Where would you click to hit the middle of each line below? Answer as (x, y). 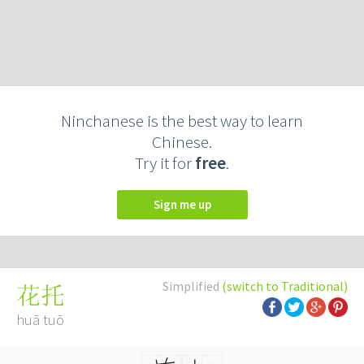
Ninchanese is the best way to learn (182, 121)
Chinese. (182, 142)
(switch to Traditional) (285, 286)
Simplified (192, 286)
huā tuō (40, 320)
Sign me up (185, 204)
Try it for (165, 163)
